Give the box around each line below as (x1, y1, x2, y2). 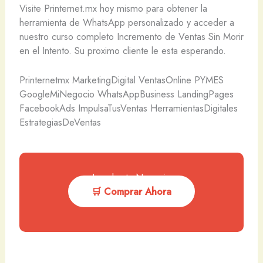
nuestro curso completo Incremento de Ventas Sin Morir (19, 29, 244, 44)
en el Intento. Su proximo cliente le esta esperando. (19, 43, 226, 58)
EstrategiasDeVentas (19, 115, 101, 130)
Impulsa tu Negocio (92, 170, 171, 185)
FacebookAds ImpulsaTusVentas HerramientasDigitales (19, 101, 238, 116)
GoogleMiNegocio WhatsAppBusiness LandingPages (19, 87, 234, 102)
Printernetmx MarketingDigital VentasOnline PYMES (19, 73, 224, 87)
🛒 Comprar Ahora (92, 184, 171, 199)
